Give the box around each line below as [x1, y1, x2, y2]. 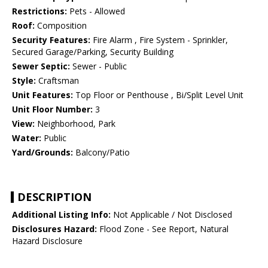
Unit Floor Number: [12, 103, 93, 115]
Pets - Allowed [67, 5, 125, 17]
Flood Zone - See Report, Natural [97, 223, 229, 235]
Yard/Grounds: [12, 147, 73, 159]
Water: [12, 132, 41, 144]
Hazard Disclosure [12, 235, 83, 247]
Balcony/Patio [73, 147, 130, 159]
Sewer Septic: [12, 60, 70, 72]
